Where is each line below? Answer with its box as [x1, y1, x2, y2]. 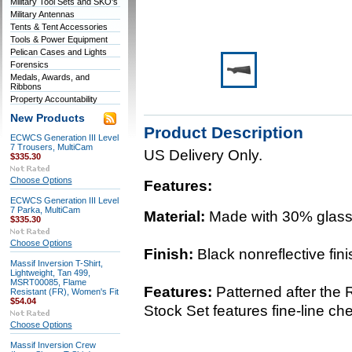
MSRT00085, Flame [9, 277, 86, 287]
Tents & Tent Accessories [9, 22, 108, 31]
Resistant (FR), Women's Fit [9, 287, 119, 296]
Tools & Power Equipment [9, 35, 108, 44]
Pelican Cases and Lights [9, 47, 107, 57]
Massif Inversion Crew [9, 340, 96, 350]
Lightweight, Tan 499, [9, 268, 90, 277]
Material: [143, 208, 209, 225]
